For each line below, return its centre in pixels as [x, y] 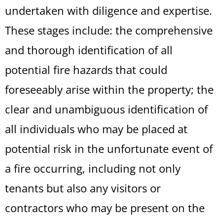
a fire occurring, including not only [93, 168]
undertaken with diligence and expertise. [109, 10]
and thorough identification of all [89, 50]
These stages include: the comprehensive [109, 30]
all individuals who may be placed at [96, 129]
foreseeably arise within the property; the [109, 89]
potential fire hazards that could [86, 70]
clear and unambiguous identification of [106, 109]
